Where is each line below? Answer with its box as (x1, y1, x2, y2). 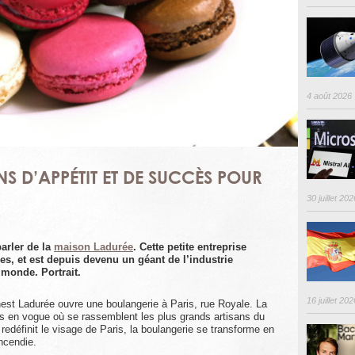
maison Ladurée (54, 241, 133, 254)
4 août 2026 (306, 90, 352, 101)
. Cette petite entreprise (133, 241, 246, 254)
